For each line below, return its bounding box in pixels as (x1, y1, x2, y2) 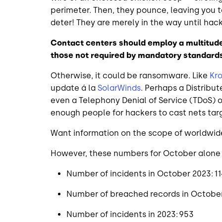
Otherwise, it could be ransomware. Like (51, 70, 210, 80)
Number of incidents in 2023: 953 (66, 209, 195, 219)
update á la (51, 83, 98, 93)
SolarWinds (98, 83, 141, 93)
